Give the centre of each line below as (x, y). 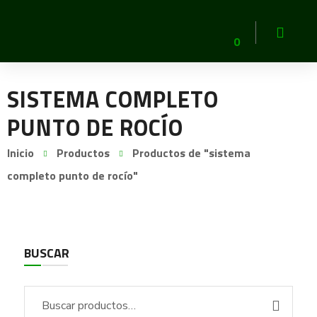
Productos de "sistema (192, 153)
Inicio (21, 153)
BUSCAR (46, 253)
